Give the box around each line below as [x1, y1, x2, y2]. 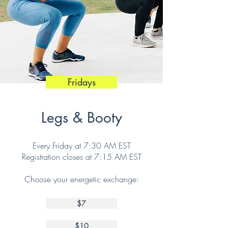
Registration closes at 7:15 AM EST [21, 151, 141, 162]
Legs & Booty [41, 108, 122, 127]
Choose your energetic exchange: [24, 174, 139, 185]
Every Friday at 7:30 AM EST [32, 140, 131, 151]
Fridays [67, 76, 96, 88]
